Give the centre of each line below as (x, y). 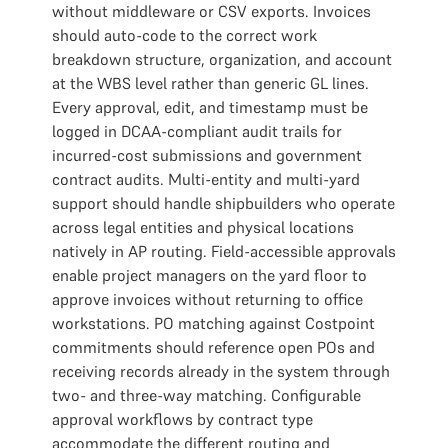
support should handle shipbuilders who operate (223, 203)
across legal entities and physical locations (203, 227)
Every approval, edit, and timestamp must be (210, 107)
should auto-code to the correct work (184, 35)
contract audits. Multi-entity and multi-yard (206, 179)
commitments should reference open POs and (213, 347)
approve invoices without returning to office (207, 299)
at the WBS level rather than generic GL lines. (210, 83)
